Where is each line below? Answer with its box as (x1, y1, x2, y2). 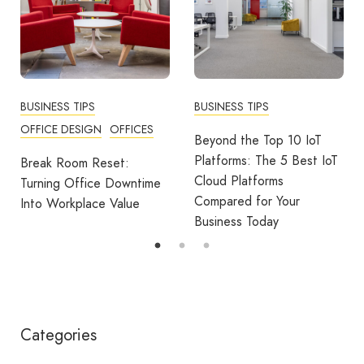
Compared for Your (194, 191, 300, 210)
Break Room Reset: (20, 153, 129, 172)
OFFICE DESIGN (20, 120, 102, 137)
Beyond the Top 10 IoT (194, 130, 322, 149)
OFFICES (110, 120, 154, 137)
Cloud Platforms (194, 171, 284, 190)
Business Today (194, 211, 279, 231)
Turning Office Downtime (20, 173, 161, 193)
